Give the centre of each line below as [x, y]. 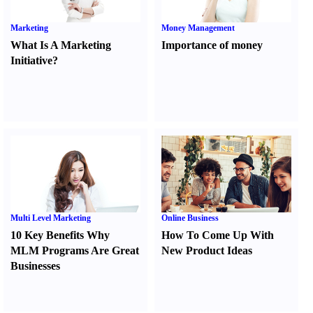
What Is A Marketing [61, 45]
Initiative [31, 60]
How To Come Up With [218, 235]
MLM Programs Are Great [75, 250]
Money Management [198, 28]
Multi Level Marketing [51, 218]
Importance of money [212, 45]
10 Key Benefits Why [60, 235]
